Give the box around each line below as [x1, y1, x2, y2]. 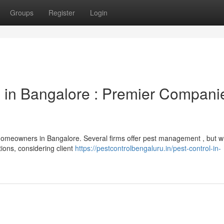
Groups [10, 7, 33, 17]
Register [48, 7, 75, 17]
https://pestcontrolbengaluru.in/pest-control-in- [75, 143, 221, 153]
